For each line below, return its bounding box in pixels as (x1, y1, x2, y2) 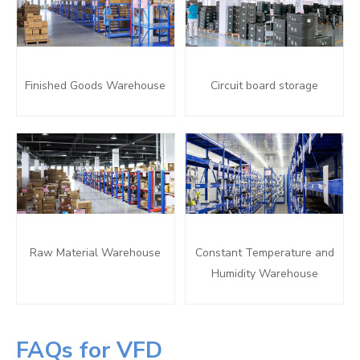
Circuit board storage (211, 78, 319, 93)
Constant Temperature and (194, 245, 334, 260)
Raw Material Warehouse (30, 245, 162, 260)
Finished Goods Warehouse (25, 78, 166, 93)
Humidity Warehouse (211, 266, 318, 281)
